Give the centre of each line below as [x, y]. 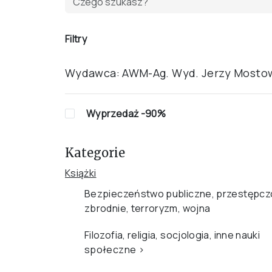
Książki [81, 173]
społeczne [110, 250]
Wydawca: [92, 73]
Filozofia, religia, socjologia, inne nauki [172, 235]
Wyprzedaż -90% [126, 114]
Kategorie [95, 153]
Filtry [76, 39]
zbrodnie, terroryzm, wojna [148, 208]
